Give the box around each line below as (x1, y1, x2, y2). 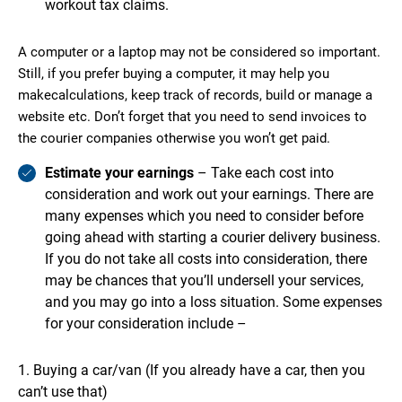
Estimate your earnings (45, 164, 194, 182)
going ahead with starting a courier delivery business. (45, 229, 380, 247)
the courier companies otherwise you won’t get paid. (18, 130, 330, 147)
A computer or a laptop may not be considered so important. (18, 44, 380, 61)
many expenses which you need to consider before (45, 207, 363, 225)
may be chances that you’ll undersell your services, (45, 272, 363, 290)
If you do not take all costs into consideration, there (45, 250, 367, 268)
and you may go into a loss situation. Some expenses (45, 293, 382, 311)
